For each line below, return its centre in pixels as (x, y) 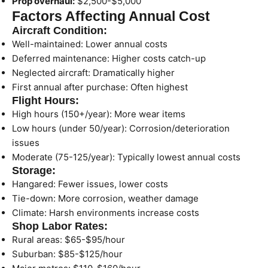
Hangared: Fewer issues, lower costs (90, 184)
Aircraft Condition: (60, 31)
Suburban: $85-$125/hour (67, 254)
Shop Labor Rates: (60, 226)
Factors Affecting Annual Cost (111, 16)
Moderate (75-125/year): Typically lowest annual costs (126, 157)
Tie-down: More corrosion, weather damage (105, 198)
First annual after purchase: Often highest (100, 87)
